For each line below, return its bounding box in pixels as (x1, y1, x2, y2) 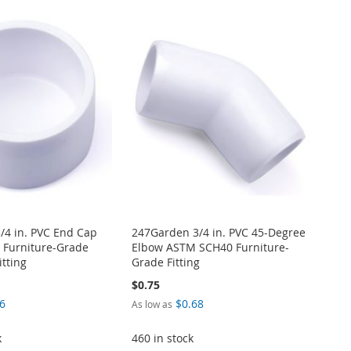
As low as (131, 297, 172, 310)
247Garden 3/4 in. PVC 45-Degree (131, 224, 306, 240)
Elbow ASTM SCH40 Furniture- (131, 239, 289, 255)
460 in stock (131, 330, 194, 346)
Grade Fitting (131, 254, 200, 270)
